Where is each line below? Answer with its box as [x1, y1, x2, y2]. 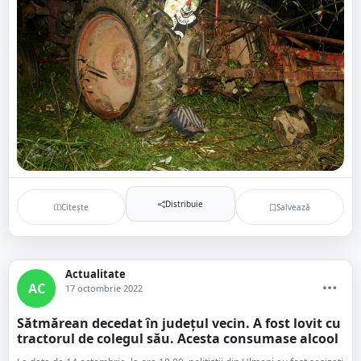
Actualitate [65, 267, 126, 281]
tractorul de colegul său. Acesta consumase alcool [17, 330, 338, 347]
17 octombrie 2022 [65, 282, 143, 294]
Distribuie [164, 197, 203, 210]
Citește [61, 201, 89, 213]
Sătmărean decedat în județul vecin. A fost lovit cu [17, 314, 341, 332]
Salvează [276, 201, 310, 213]
